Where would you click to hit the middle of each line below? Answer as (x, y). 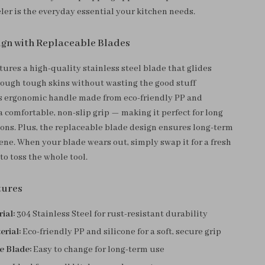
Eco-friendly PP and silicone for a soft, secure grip (121, 232)
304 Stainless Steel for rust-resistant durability (112, 214)
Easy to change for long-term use (98, 250)
